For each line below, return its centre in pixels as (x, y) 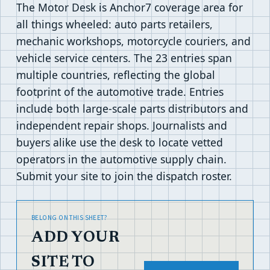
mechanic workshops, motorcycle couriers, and (133, 41)
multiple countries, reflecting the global (116, 75)
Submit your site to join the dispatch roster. (124, 176)
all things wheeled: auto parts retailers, (115, 24)
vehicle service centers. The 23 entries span (124, 58)
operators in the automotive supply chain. (121, 159)
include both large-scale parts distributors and (132, 108)
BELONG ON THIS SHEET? (70, 218)
